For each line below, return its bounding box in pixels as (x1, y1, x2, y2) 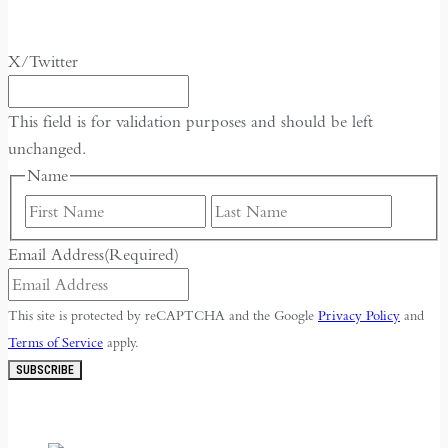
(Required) (104, 243, 179, 265)
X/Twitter (8, 51, 78, 73)
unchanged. (8, 138, 86, 160)
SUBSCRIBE (16, 362, 74, 377)
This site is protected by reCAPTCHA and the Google (8, 305, 318, 324)
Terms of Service (8, 332, 103, 351)
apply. (103, 332, 139, 351)
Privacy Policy (318, 305, 400, 324)
